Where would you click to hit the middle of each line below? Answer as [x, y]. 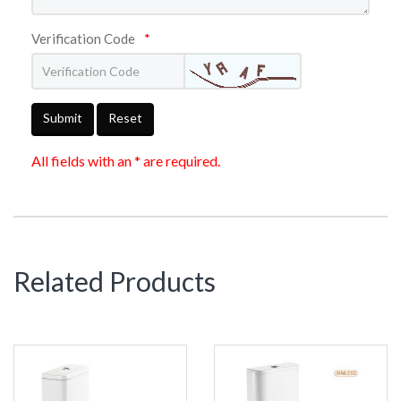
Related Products [115, 281]
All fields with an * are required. [126, 160]
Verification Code [83, 38]
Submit [63, 117]
